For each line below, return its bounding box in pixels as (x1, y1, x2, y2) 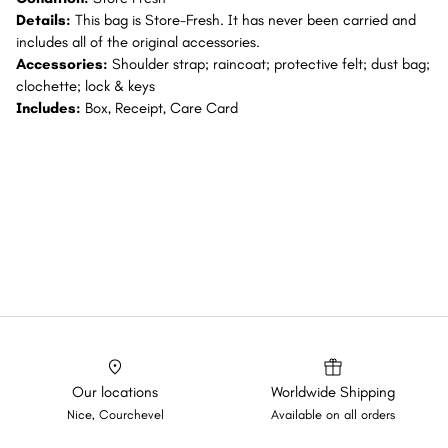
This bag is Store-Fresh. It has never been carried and (75, 11, 416, 29)
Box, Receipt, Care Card (85, 99, 238, 117)
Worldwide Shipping (271, 383, 395, 401)
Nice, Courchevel (66, 407, 164, 422)
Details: (16, 11, 75, 29)
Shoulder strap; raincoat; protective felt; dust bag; (112, 55, 430, 73)
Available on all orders (271, 407, 395, 422)
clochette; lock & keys (16, 77, 155, 95)
